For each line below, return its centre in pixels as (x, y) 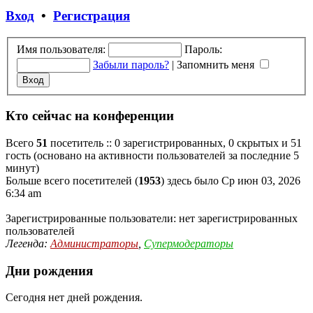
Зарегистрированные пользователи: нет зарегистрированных (152, 218)
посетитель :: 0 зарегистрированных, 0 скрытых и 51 (175, 143)
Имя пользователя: (61, 49)
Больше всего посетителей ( (72, 180)
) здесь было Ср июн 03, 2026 (231, 180)
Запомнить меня (217, 64)
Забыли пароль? (131, 64)
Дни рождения (49, 270)
